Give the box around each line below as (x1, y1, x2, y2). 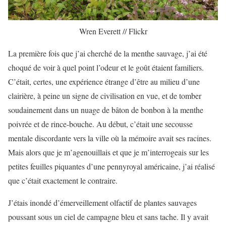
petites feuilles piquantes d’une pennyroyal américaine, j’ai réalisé (8, 161, 215, 172)
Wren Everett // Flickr (79, 26, 147, 37)
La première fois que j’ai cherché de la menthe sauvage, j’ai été (8, 48, 207, 59)
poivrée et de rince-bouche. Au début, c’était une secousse (8, 119, 193, 130)
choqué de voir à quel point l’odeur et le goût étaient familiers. (8, 62, 204, 73)
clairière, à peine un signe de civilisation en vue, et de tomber (8, 90, 201, 101)
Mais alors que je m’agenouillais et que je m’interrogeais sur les (8, 147, 209, 158)
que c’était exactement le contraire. (8, 175, 118, 186)
